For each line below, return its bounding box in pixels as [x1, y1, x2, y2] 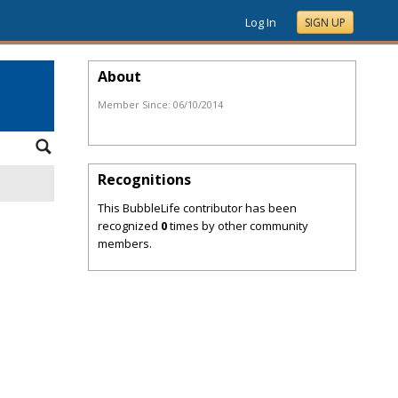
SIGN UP [305, 15, 346, 30]
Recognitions [98, 170, 191, 189]
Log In [245, 14, 276, 30]
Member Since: [98, 98, 173, 111]
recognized [98, 218, 161, 234]
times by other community [167, 218, 308, 234]
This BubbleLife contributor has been [98, 200, 297, 216]
